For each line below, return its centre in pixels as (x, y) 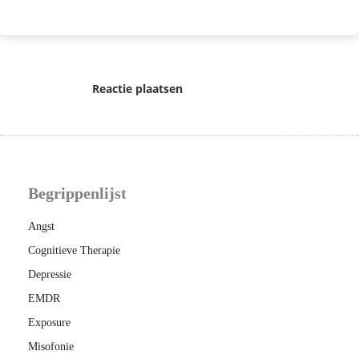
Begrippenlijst (77, 194)
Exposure (49, 323)
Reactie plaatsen (137, 89)
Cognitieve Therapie (74, 251)
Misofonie (51, 347)
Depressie (50, 275)
